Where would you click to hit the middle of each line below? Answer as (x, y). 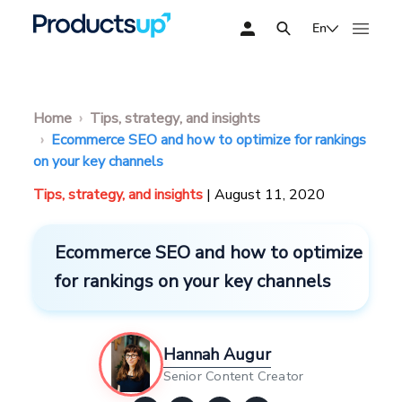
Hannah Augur (217, 354)
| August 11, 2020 (266, 195)
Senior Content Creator (233, 376)
